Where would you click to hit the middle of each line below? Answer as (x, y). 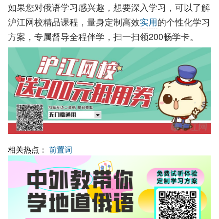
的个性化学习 (184, 22)
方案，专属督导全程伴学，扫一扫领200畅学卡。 (103, 36)
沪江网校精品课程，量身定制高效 (74, 22)
